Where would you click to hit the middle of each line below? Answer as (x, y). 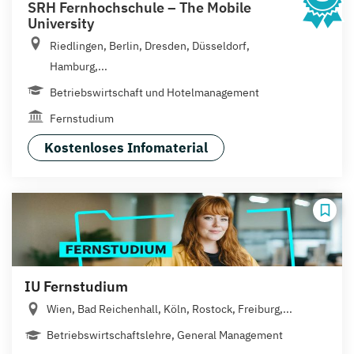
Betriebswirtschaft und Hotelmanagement (154, 92)
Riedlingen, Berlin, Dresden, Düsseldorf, (150, 45)
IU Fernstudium (76, 286)
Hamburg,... (79, 66)
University (61, 23)
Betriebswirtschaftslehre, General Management (165, 335)
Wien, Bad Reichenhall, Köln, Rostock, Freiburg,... (169, 309)
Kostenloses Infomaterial (126, 147)
